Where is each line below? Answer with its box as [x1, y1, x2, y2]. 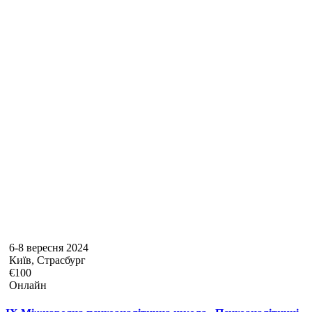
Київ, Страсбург [9, 254, 86, 267]
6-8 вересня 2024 [9, 242, 88, 254]
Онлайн [9, 279, 47, 292]
